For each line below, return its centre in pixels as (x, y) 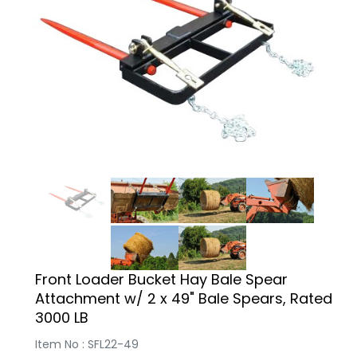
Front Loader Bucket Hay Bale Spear (162, 280)
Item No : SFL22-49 (87, 345)
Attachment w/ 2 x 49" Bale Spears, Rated (184, 299)
